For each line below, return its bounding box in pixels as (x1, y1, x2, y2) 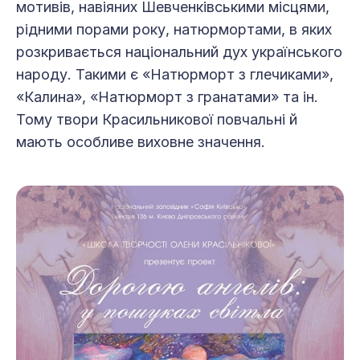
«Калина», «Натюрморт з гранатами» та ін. (16, 88, 318, 105)
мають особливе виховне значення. (16, 133, 269, 150)
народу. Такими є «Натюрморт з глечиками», (16, 65, 333, 83)
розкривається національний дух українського (16, 43, 342, 60)
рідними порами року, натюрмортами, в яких (16, 20, 332, 38)
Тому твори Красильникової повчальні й (16, 110, 297, 128)
